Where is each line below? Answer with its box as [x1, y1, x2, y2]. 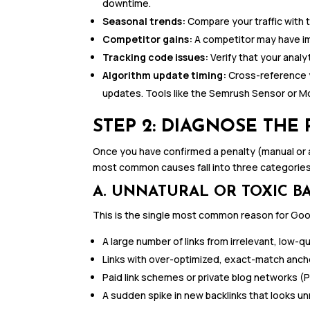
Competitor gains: [102, 33, 193, 46]
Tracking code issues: [102, 51, 209, 64]
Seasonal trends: [102, 15, 186, 28]
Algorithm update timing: [102, 69, 227, 82]
